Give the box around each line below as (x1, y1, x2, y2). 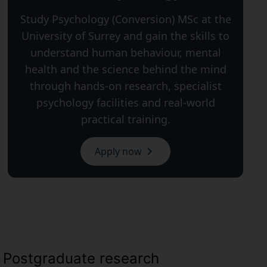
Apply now (95, 145, 142, 158)
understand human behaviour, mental (30, 45, 221, 60)
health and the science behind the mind (24, 62, 226, 76)
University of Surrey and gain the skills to (21, 29, 230, 43)
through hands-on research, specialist (29, 79, 222, 93)
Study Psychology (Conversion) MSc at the (20, 12, 231, 26)
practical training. (80, 112, 170, 126)
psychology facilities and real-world (36, 95, 215, 110)
